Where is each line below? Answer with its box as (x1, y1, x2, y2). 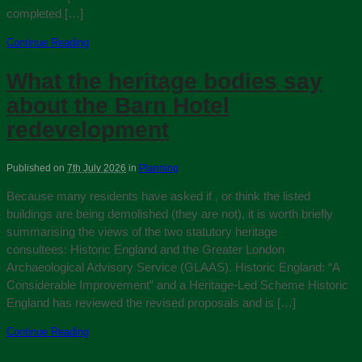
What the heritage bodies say (6, 68, 322, 94)
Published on (6, 162, 67, 174)
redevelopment (6, 116, 169, 142)
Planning (139, 162, 179, 174)
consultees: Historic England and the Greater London (6, 242, 284, 256)
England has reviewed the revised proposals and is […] (6, 295, 296, 309)
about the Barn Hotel (6, 92, 229, 118)
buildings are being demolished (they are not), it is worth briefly (6, 206, 333, 221)
